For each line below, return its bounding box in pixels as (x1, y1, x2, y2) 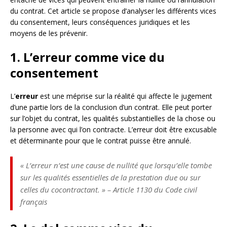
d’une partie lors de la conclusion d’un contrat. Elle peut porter (10, 102, 212, 112)
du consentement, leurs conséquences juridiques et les (10, 17, 190, 27)
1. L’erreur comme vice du (10, 48, 165, 65)
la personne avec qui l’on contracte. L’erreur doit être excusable (10, 124, 217, 134)
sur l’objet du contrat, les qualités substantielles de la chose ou (10, 113, 215, 123)
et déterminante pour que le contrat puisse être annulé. (10, 135, 191, 145)
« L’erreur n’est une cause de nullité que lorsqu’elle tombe (20, 160, 212, 170)
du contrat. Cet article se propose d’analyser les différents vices (10, 6, 216, 16)
